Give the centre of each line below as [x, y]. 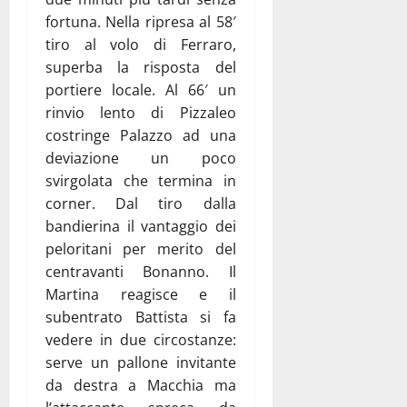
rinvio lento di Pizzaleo [141, 112]
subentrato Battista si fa [141, 317]
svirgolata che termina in [141, 180]
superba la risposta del [141, 67]
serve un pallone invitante [141, 362]
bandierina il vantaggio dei [141, 226]
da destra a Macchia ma [141, 385]
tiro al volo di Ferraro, [141, 44]
